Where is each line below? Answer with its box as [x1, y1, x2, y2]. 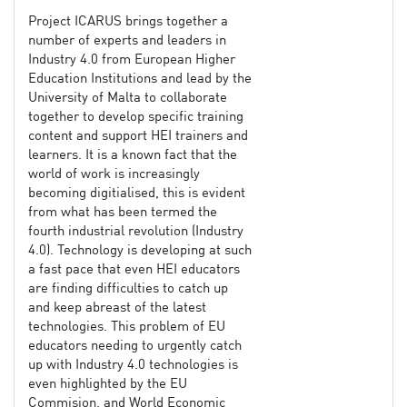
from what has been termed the [28, 205, 217, 220]
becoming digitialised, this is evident [28, 186, 245, 201]
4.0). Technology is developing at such [28, 243, 252, 258]
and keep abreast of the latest [28, 301, 206, 315]
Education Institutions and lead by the [28, 72, 252, 86]
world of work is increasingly [28, 167, 200, 182]
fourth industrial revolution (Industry [28, 224, 243, 239]
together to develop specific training [28, 110, 243, 124]
